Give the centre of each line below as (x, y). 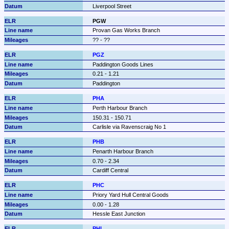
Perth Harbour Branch (120, 108)
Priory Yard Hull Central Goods (130, 195)
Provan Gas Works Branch (126, 30)
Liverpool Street (112, 6)
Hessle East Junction (119, 214)
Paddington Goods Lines (123, 64)
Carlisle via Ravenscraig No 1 (129, 127)
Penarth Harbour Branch (123, 151)
